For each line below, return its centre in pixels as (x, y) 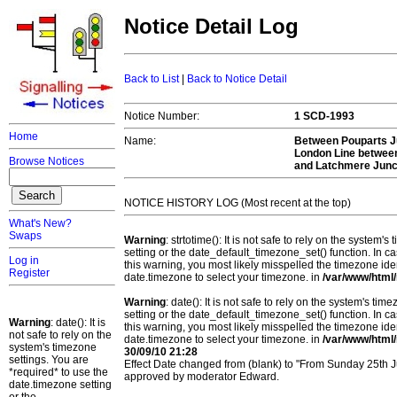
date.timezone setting (60, 385)
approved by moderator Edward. (202, 377)
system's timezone (53, 347)
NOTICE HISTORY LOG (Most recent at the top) (237, 203)
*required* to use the (58, 372)
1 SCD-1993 (324, 117)
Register (29, 273)
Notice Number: (162, 117)
